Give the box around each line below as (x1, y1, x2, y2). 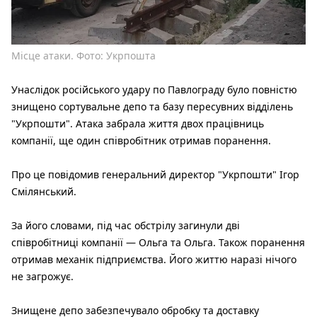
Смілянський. (11, 184, 76, 198)
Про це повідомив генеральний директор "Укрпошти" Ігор (11, 167, 299, 181)
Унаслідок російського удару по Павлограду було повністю (11, 82, 297, 96)
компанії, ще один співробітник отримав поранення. (11, 133, 271, 147)
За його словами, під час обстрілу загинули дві (11, 218, 240, 232)
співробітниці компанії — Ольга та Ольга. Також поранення (11, 235, 305, 249)
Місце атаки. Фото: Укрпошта (11, 48, 156, 62)
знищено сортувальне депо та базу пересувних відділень (11, 99, 293, 113)
